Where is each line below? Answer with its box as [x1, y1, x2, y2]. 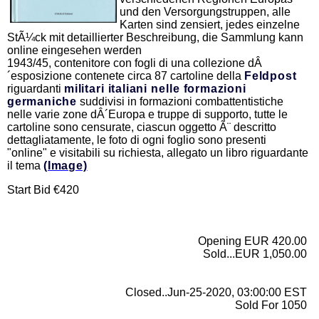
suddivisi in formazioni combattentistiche [77, 95, 284, 108]
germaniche [7, 95, 78, 108]
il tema [7, 159, 43, 172]
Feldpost [244, 70, 297, 83]
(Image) [43, 159, 88, 172]
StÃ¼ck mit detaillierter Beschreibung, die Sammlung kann [7, 31, 303, 44]
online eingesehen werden [7, 44, 142, 57]
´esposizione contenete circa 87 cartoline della [7, 70, 244, 83]
